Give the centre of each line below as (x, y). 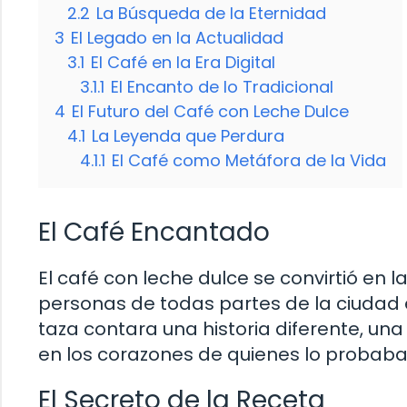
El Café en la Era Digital (183, 63)
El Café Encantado (154, 233)
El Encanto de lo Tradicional (222, 87)
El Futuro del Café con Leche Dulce (210, 112)
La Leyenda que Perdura (188, 136)
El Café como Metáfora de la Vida (249, 161)
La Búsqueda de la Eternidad (211, 14)
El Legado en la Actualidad (177, 38)
